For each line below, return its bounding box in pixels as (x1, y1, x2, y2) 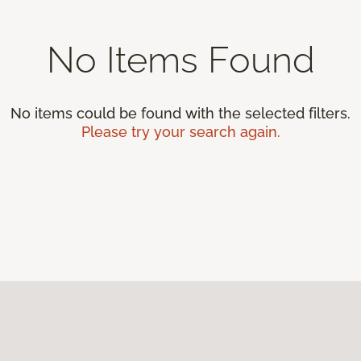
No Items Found (46, 38, 315, 81)
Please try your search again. (81, 122, 280, 140)
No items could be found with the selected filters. (10, 104, 351, 122)
